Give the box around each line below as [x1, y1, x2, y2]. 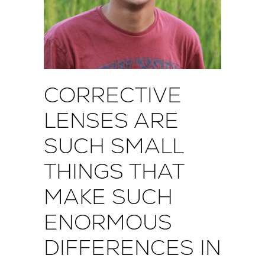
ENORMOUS [44, 208, 172, 237]
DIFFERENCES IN [44, 234, 221, 262]
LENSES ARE [44, 106, 179, 135]
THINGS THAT [44, 157, 184, 186]
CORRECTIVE [44, 81, 182, 109]
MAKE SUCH [44, 183, 173, 211]
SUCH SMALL [44, 132, 183, 160]
